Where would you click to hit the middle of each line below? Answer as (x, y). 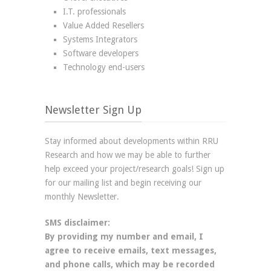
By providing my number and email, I (124, 237)
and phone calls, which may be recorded (130, 264)
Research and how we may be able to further (128, 155)
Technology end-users (104, 67)
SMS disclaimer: (77, 223)
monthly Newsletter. (82, 197)
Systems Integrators (100, 39)
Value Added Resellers (103, 25)
